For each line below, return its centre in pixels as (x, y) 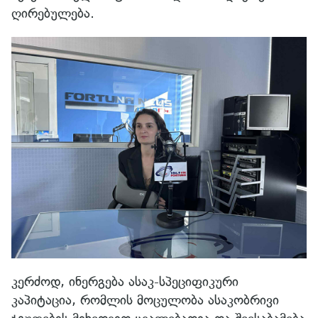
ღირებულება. (53, 13)
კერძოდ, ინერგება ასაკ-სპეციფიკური (125, 281)
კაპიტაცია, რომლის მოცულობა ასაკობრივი (145, 300)
